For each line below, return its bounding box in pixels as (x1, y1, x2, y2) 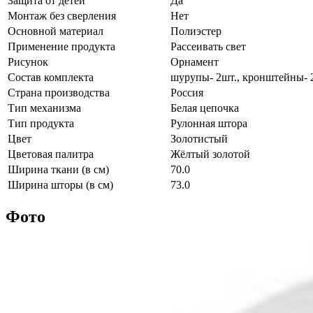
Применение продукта (8, 40, 115, 52)
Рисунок (8, 55, 48, 68)
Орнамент (170, 55, 219, 68)
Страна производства (8, 86, 110, 99)
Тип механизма (8, 101, 81, 114)
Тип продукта (8, 117, 74, 129)
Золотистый (170, 132, 228, 145)
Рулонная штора (170, 117, 247, 129)
